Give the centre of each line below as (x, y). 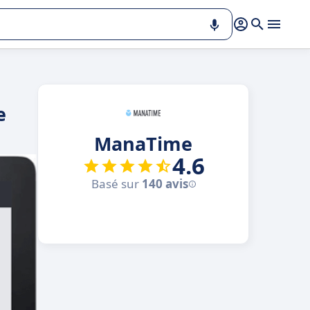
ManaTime (143, 144)
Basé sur (116, 184)
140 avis (165, 184)
